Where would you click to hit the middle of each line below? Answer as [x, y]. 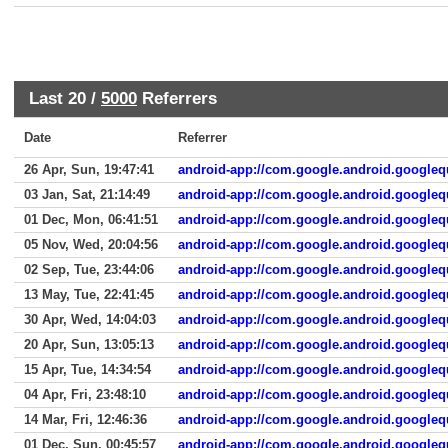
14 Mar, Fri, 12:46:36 [85, 419]
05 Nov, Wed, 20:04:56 [91, 244]
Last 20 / [65, 98]
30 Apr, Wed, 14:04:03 [90, 319]
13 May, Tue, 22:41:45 [89, 294]
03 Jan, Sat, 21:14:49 [87, 194]
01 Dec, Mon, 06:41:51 [91, 219]
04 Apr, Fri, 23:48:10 [85, 394]
